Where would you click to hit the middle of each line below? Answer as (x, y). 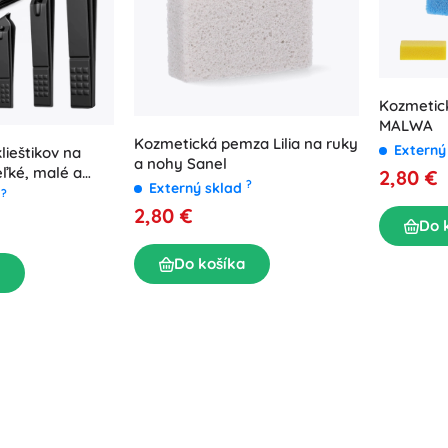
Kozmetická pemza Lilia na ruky (246, 144)
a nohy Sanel (180, 164)
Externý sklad (197, 188)
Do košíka (209, 264)
